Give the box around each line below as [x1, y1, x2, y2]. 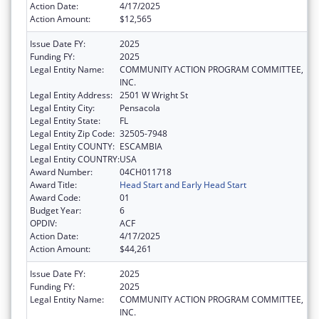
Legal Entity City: [30, 102, 95, 115]
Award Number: [30, 166, 93, 179]
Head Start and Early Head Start [120, 179, 246, 192]
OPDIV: [30, 217, 57, 230]
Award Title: [30, 179, 77, 192]
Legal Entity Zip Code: [30, 127, 115, 140]
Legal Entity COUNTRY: [30, 153, 120, 166]
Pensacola [120, 102, 160, 115]
